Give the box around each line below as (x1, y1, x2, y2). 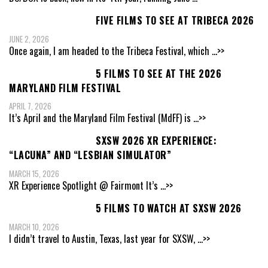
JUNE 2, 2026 (9, 32, 49, 45)
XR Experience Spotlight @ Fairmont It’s (9, 178, 160, 193)
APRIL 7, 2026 (9, 100, 51, 112)
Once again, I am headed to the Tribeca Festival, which (9, 43, 212, 58)
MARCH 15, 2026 (9, 167, 59, 179)
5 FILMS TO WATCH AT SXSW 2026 (96, 200, 242, 215)
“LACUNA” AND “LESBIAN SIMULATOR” (9, 148, 171, 163)
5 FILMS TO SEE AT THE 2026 (96, 66, 221, 81)
